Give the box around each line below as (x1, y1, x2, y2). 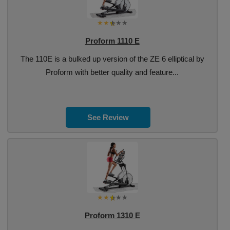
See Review (87, 113, 129, 122)
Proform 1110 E (85, 36, 140, 45)
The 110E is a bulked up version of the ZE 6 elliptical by (20, 54, 204, 63)
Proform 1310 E (84, 211, 140, 220)
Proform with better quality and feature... (46, 68, 179, 76)
